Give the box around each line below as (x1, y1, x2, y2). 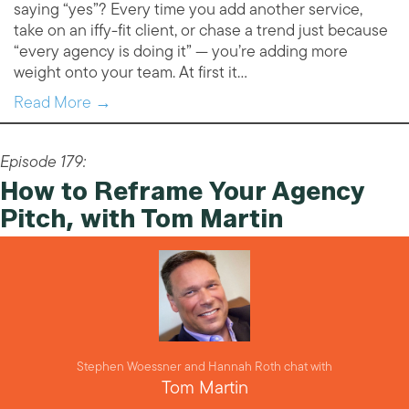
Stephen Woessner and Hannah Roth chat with (77, 356, 332, 378)
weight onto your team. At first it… (14, 58, 247, 87)
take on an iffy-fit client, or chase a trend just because (14, 16, 388, 45)
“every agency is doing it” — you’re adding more (14, 37, 348, 66)
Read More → (14, 89, 111, 117)
